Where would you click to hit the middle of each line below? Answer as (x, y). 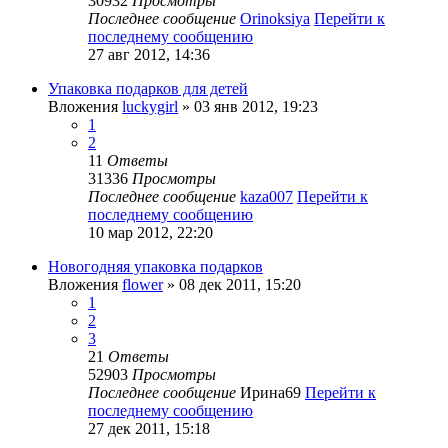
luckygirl (150, 107)
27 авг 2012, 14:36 (149, 55)
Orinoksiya (275, 19)
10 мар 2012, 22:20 (150, 233)
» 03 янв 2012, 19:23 (248, 107)
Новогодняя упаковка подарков (155, 267)
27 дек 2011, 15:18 (149, 429)
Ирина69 (270, 393)
